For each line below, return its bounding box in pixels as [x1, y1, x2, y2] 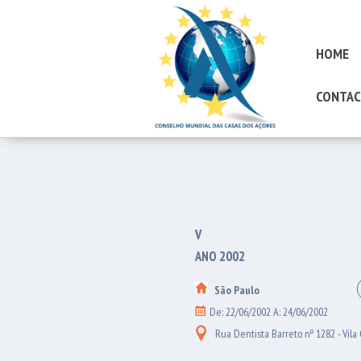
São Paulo [212, 283, 262, 297]
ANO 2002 [195, 247, 245, 265]
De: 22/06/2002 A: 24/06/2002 [210, 305, 328, 319]
